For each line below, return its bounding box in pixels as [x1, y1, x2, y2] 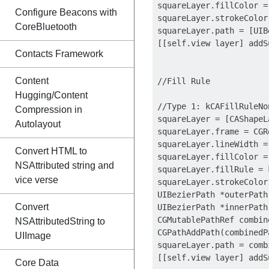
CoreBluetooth [15, 22, 77, 32]
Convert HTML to [15, 146, 87, 156]
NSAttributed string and [15, 160, 114, 171]
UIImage [15, 231, 51, 241]
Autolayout [15, 119, 61, 129]
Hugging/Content [15, 90, 88, 100]
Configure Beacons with [15, 7, 117, 17]
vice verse [15, 175, 58, 185]
